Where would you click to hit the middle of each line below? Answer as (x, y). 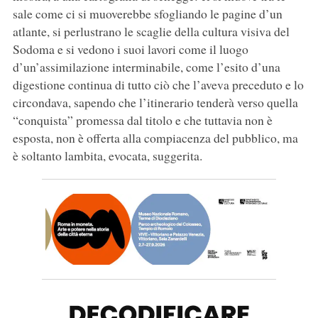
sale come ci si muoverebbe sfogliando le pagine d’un (147, 14)
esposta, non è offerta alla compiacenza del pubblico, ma (155, 138)
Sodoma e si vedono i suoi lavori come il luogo (130, 49)
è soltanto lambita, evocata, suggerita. (107, 156)
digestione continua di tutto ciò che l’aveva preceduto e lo (158, 85)
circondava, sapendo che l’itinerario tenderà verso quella (155, 103)
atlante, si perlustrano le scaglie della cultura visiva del (151, 32)
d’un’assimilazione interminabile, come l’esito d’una (146, 67)
